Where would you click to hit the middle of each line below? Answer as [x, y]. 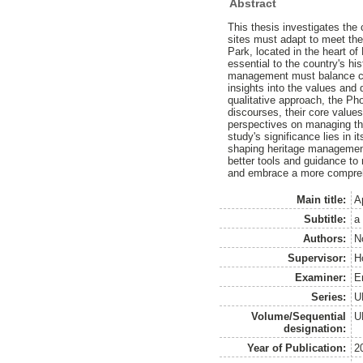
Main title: [322, 199]
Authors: [325, 238]
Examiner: [321, 277]
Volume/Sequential [299, 316]
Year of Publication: [297, 348]
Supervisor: [317, 258]
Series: [329, 297]
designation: [315, 328]
